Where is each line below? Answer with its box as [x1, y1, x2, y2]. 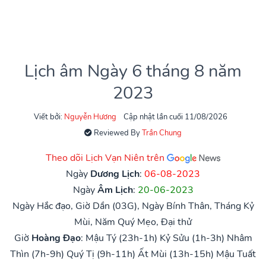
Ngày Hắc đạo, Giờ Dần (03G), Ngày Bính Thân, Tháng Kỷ [12, 199, 254, 213]
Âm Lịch [97, 183, 133, 197]
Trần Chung [142, 127, 182, 138]
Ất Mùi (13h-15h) [138, 247, 214, 261]
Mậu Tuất [216, 247, 256, 261]
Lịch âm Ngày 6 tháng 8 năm [24, 59, 242, 83]
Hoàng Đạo [31, 231, 81, 245]
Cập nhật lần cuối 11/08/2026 [123, 111, 227, 122]
